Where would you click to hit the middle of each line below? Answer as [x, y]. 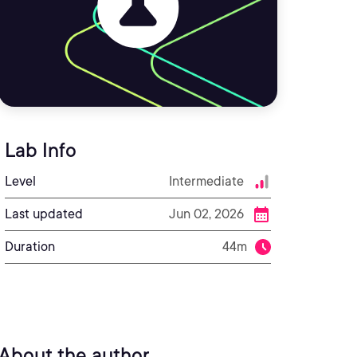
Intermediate [206, 181]
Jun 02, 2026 [206, 214]
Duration [30, 247]
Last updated [44, 214]
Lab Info [41, 150]
